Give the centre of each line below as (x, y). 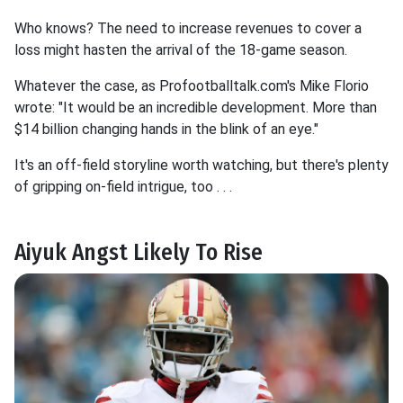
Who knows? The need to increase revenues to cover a (188, 28)
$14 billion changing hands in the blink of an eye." (166, 129)
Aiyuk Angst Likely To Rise (139, 252)
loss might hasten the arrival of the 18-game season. (183, 50)
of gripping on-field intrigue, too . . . (123, 187)
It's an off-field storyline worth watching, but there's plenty (201, 165)
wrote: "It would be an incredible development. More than (196, 107)
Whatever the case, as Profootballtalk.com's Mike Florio (192, 86)
